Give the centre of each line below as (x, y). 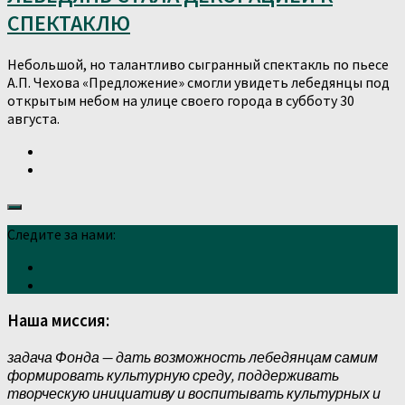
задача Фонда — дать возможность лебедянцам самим (193, 358)
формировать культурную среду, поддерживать (173, 376)
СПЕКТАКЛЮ (69, 23)
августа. (33, 118)
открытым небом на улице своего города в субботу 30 (181, 100)
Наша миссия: (58, 321)
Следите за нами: (61, 234)
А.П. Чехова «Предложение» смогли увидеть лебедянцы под (198, 82)
